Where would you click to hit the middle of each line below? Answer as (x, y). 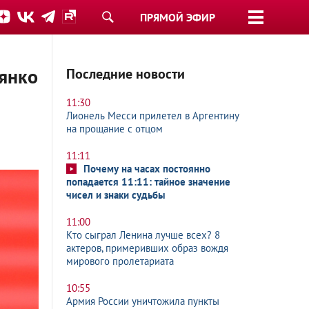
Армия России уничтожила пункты (143, 301)
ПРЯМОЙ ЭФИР (178, 17)
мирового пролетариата (120, 261)
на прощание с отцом (114, 129)
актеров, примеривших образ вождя (147, 248)
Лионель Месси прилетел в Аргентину (153, 116)
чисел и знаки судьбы (116, 195)
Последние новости (126, 74)
